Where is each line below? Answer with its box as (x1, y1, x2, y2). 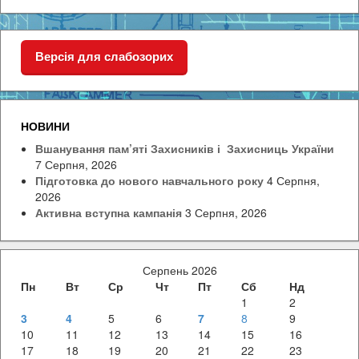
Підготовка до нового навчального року (35, 172, 264, 189)
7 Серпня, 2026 (35, 156, 117, 173)
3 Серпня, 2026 (185, 204, 267, 221)
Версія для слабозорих (35, 50, 173, 64)
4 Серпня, (267, 172, 320, 189)
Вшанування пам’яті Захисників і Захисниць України (35, 140, 334, 157)
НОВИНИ (21, 118, 70, 135)
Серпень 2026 (142, 262, 217, 279)
